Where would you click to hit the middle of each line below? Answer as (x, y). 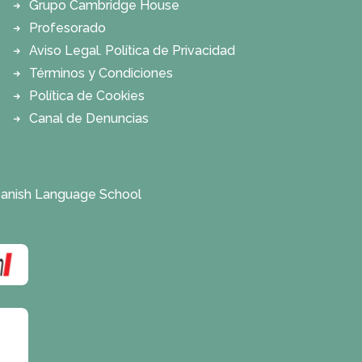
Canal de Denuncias (89, 118)
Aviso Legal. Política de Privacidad (132, 51)
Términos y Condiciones (101, 73)
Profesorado (67, 28)
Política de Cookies (87, 96)
